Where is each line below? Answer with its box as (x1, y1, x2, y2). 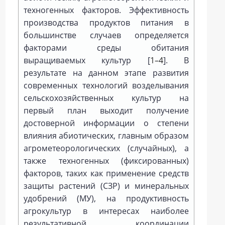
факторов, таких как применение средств (24, 168, 189, 179)
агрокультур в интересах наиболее (24, 205, 189, 216)
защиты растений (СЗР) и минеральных (24, 180, 189, 191)
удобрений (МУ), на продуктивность (24, 193, 189, 204)
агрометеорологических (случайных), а (24, 143, 189, 154)
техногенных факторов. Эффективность (24, 5, 189, 16)
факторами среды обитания (24, 42, 189, 53)
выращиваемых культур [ (24, 55, 150, 66)
